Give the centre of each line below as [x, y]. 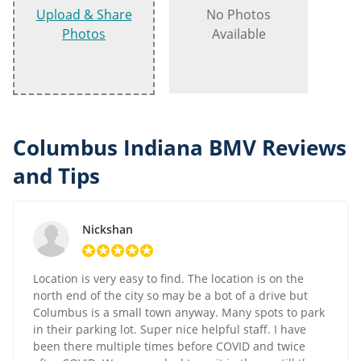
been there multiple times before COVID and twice [169, 346]
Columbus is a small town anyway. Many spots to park [179, 313]
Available [239, 34]
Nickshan [108, 230]
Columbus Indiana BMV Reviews [180, 148]
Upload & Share [84, 15]
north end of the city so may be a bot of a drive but [170, 296]
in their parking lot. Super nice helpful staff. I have [170, 330]
